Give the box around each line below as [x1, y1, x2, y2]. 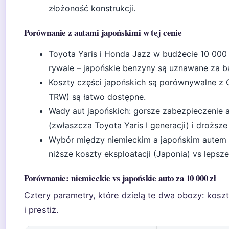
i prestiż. [24, 204, 59, 215]
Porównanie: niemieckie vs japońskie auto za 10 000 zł [24, 172, 217, 185]
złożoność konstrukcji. [49, 3, 135, 13]
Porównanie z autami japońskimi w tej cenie [24, 26, 182, 39]
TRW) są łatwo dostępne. [49, 91, 146, 102]
